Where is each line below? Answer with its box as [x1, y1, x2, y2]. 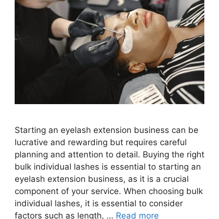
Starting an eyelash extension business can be [15, 125, 198, 135]
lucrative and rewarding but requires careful [15, 137, 187, 147]
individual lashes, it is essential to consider [15, 198, 183, 208]
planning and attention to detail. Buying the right [15, 149, 204, 159]
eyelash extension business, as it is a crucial [15, 174, 189, 184]
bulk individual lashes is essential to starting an [15, 161, 201, 172]
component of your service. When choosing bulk [15, 186, 203, 196]
